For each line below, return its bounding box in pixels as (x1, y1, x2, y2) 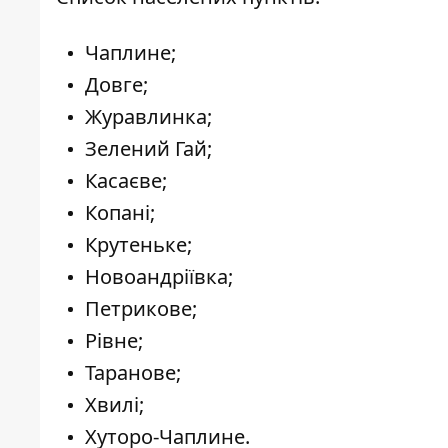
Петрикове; (85, 295, 197, 323)
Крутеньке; (85, 231, 192, 259)
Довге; (85, 71, 148, 99)
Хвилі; (85, 391, 144, 419)
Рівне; (85, 327, 143, 355)
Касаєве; (85, 167, 167, 195)
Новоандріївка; (85, 263, 233, 291)
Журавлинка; (85, 103, 212, 131)
